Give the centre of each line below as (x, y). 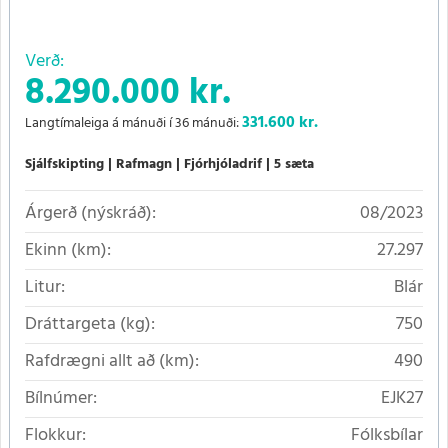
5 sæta (294, 165)
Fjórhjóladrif (223, 165)
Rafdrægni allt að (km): (112, 362)
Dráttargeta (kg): (90, 325)
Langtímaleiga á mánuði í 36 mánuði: (133, 124)
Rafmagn (144, 165)
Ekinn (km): (68, 251)
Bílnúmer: (61, 399)
